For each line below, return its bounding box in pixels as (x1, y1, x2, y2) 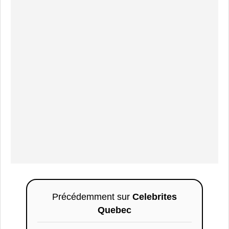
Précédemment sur (52, 192, 132, 202)
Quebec (98, 205, 131, 216)
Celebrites (132, 192, 177, 202)
